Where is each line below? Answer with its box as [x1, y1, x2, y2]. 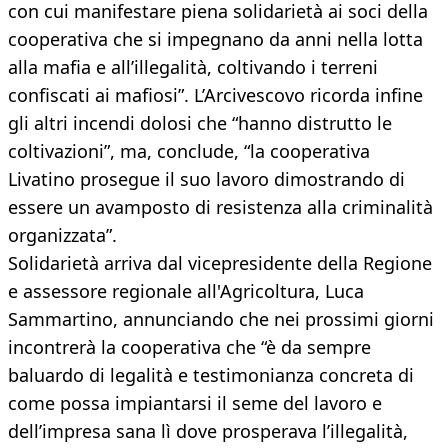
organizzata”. [8, 223, 117, 248]
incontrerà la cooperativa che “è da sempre [8, 335, 371, 360]
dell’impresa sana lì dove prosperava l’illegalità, [8, 419, 408, 444]
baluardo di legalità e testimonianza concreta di [8, 363, 414, 388]
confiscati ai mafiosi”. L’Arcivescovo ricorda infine [8, 83, 423, 108]
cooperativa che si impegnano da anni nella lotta [8, 27, 423, 52]
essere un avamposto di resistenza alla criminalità [8, 195, 433, 220]
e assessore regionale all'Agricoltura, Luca [8, 279, 364, 304]
